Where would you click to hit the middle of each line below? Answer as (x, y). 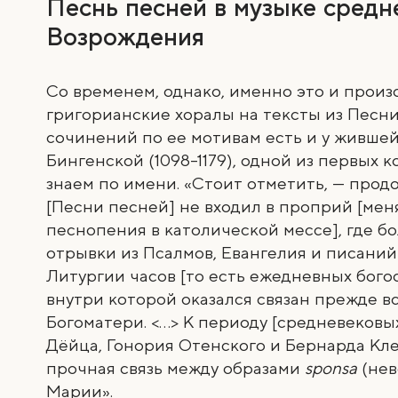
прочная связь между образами (176, 369)
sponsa (334, 369)
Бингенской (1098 (119, 161)
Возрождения (126, 37)
